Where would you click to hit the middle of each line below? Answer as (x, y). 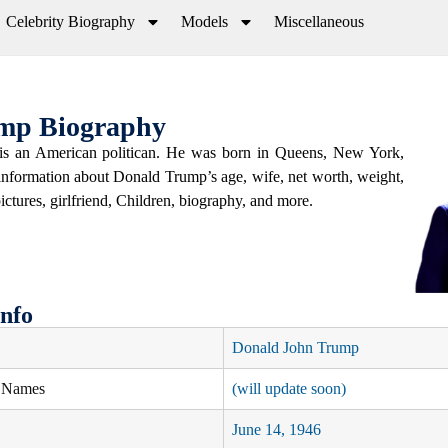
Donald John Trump (295, 348)
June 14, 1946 (276, 430)
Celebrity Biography (70, 21)
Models (204, 21)
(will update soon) (288, 389)
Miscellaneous (318, 21)
